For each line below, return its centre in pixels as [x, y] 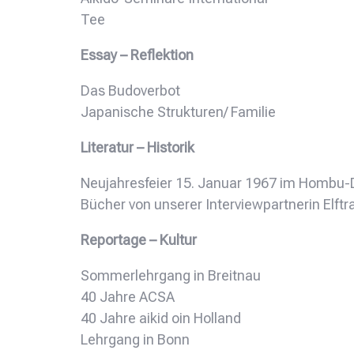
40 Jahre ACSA [128, 296]
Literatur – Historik [137, 147]
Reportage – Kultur [139, 239]
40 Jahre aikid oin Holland [161, 318]
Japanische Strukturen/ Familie [178, 111]
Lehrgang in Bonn [135, 339]
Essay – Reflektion [137, 55]
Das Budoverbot [130, 90]
